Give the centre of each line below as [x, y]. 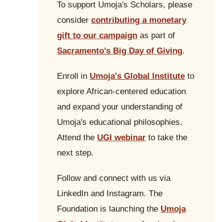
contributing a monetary [139, 20]
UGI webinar [121, 137]
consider [74, 20]
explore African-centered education [121, 91]
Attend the [77, 137]
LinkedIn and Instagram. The [110, 193]
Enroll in [73, 76]
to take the [166, 137]
